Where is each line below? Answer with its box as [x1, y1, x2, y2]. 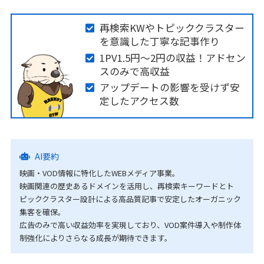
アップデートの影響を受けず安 [99, 80, 240, 95]
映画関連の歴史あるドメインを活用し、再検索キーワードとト [19, 180, 234, 192]
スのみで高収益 [99, 64, 170, 78]
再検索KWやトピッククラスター [99, 21, 245, 35]
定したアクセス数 [99, 94, 179, 108]
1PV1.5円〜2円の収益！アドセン [99, 50, 246, 65]
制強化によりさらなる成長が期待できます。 [19, 232, 172, 244]
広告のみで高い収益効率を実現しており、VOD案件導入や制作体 [19, 219, 241, 231]
